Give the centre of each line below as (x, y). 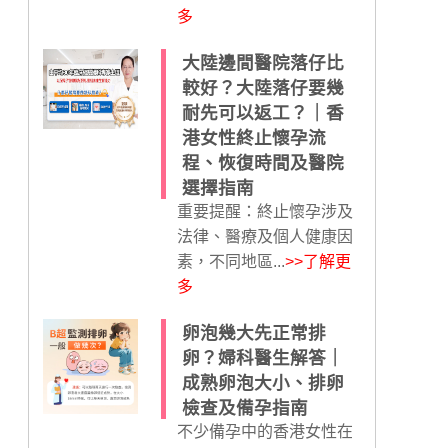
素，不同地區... (230, 261)
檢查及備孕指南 (244, 408)
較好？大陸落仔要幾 (262, 88)
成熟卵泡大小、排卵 (262, 383)
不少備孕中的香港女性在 (264, 431)
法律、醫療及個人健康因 (264, 236)
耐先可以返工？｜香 (262, 113)
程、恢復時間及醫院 (262, 163)
